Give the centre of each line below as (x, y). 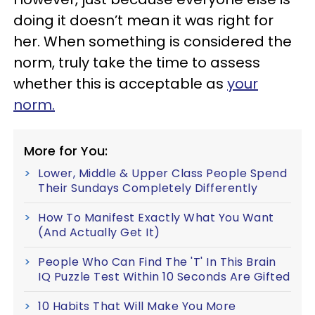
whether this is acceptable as (120, 84)
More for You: (66, 151)
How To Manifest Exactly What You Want (156, 218)
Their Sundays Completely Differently (148, 188)
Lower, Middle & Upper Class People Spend (162, 174)
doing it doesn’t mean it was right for (143, 21)
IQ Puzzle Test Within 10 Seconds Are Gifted (164, 277)
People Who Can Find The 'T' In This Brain (157, 262)
